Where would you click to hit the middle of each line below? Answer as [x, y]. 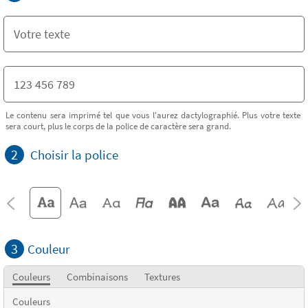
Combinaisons [97, 277]
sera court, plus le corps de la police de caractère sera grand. [118, 126]
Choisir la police [74, 155]
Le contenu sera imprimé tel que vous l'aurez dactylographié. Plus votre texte [153, 115]
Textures [162, 277]
